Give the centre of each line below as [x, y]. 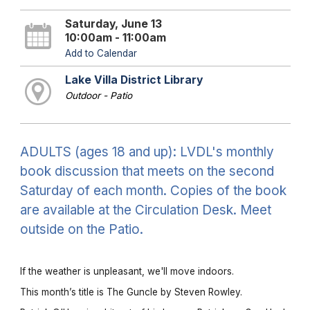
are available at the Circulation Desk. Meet [145, 210]
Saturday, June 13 [113, 24]
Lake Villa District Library [134, 80]
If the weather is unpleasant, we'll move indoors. [127, 272]
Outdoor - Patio [98, 95]
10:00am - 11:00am [115, 37]
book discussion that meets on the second [147, 171]
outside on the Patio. [81, 229]
